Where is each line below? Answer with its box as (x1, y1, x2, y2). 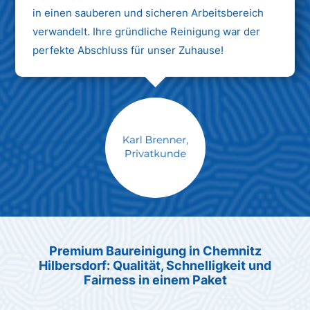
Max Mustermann (116, 202, 194, 215)
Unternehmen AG (125, 219, 185, 230)
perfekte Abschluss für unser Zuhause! (33, 43, 224, 57)
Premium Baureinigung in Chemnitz (48, 243, 262, 258)
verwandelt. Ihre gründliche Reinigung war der (33, 24, 261, 38)
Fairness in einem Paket (83, 272, 227, 287)
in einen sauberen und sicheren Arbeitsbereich (33, 6, 264, 19)
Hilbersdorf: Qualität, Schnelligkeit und (39, 257, 271, 273)
